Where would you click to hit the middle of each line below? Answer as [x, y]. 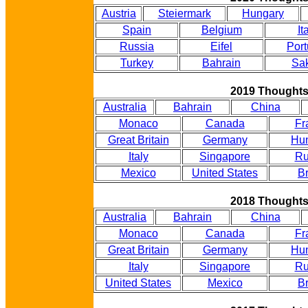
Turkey [137, 63]
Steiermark [184, 13]
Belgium [221, 30]
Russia [137, 46]
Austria [119, 13]
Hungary [263, 13]
